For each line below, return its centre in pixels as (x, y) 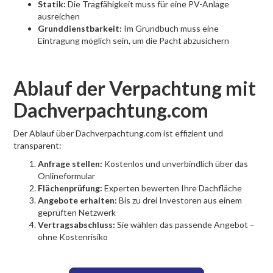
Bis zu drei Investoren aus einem (180, 200)
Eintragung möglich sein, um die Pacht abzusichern (134, 41)
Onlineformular (67, 176)
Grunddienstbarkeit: (80, 28)
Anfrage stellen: (70, 164)
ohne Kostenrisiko (73, 237)
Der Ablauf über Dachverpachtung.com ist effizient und (119, 133)
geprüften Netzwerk (77, 212)
